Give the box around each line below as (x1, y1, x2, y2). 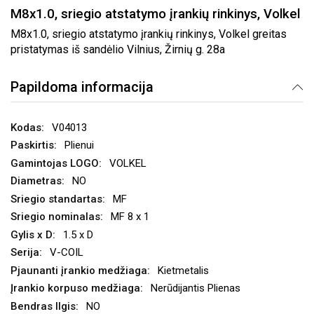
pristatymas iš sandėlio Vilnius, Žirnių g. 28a (11, 43, 225, 56)
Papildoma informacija (11, 78, 153, 95)
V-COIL (50, 246, 83, 259)
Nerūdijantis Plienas (151, 282, 240, 294)
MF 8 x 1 (111, 210, 149, 223)
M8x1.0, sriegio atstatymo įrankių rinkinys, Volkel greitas (11, 27, 287, 41)
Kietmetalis (158, 264, 209, 277)
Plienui (64, 139, 94, 151)
